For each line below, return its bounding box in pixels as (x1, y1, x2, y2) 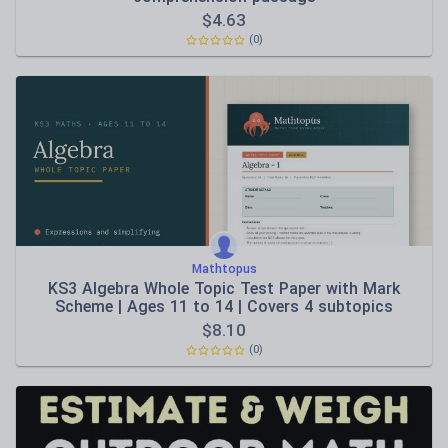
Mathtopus (191, 262, 257, 276)
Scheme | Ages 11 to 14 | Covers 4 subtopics (55, 297, 393, 316)
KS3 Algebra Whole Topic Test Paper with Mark (48, 279, 400, 298)
